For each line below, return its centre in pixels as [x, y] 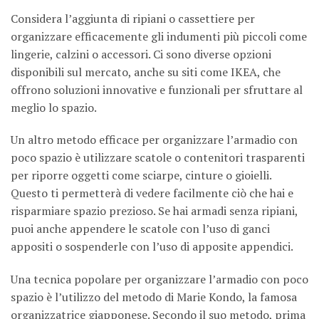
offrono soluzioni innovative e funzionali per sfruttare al [157, 89]
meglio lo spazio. [54, 107]
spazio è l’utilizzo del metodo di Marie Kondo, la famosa [154, 297]
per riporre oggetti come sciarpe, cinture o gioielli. [141, 176]
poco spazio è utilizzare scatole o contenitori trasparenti [158, 158]
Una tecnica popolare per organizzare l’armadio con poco [159, 279]
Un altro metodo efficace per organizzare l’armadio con [154, 140]
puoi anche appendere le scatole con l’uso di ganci [140, 229]
